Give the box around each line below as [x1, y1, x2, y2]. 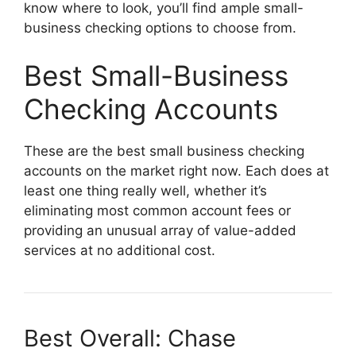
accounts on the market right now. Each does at [24, 162, 329, 179]
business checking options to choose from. [24, 20, 296, 36]
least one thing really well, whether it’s [24, 182, 267, 199]
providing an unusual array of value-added [24, 222, 296, 238]
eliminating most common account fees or [24, 202, 291, 219]
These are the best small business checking [24, 142, 304, 159]
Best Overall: [24, 323, 161, 352]
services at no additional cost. [24, 242, 215, 258]
